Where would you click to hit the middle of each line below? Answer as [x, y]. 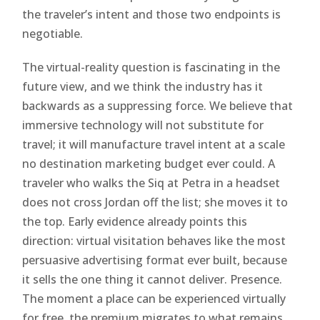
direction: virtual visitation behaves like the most [154, 240]
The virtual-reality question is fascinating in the [151, 67]
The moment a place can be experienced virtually [154, 298]
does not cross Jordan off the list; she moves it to [155, 202]
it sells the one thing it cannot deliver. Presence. [152, 279]
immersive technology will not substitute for [143, 125]
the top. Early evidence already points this [135, 221]
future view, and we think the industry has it [143, 86]
